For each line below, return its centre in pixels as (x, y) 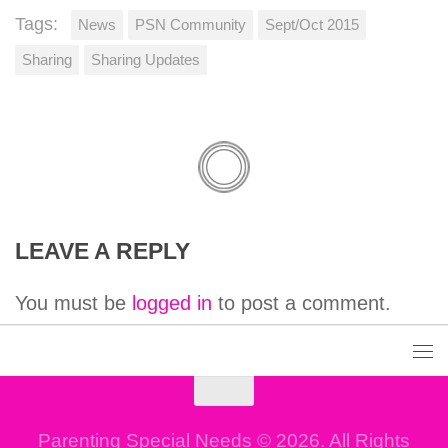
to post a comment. (301, 302)
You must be (73, 302)
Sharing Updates (145, 59)
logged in (172, 302)
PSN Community (190, 24)
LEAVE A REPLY (102, 251)
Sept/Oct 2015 (312, 24)
